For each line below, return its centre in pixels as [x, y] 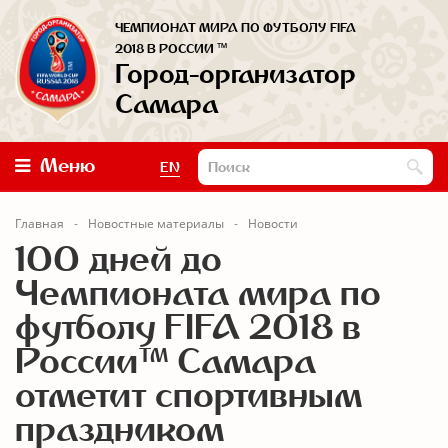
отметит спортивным [189, 395]
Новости [273, 223]
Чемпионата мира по [198, 293]
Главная [39, 223]
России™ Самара [166, 361]
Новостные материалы [156, 223]
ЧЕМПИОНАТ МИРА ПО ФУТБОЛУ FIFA [235, 27]
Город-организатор [235, 74]
